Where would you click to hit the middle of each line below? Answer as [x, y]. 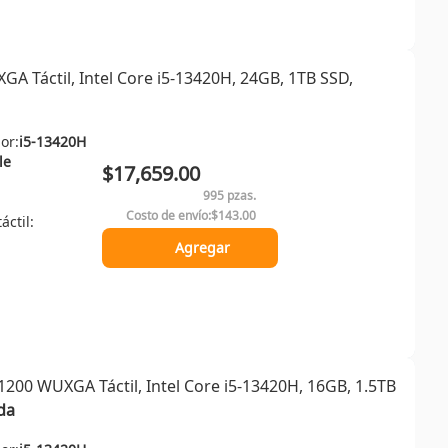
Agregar [202, 247]
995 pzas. [229, 195]
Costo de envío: [168, 215]
